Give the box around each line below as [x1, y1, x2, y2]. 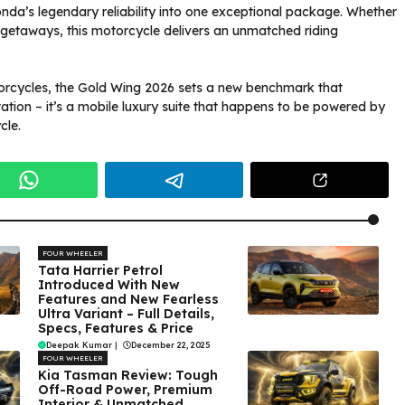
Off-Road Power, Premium [37, 381, 212, 399]
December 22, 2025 [130, 340, 210, 351]
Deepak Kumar [45, 340, 112, 351]
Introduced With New [37, 277, 180, 294]
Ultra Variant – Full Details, [37, 306, 214, 323]
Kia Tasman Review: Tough [37, 367, 218, 384]
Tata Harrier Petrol [37, 262, 163, 279]
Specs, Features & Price [37, 320, 193, 337]
